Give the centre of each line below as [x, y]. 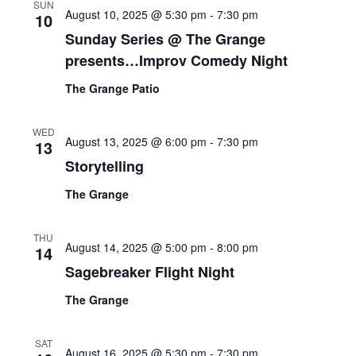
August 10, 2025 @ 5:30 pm [135, 14]
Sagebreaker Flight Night [149, 271]
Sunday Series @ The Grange [165, 39]
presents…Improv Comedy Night [176, 60]
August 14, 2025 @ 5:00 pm [135, 247]
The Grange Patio [112, 88]
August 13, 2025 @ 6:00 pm [135, 141]
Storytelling [104, 166]
